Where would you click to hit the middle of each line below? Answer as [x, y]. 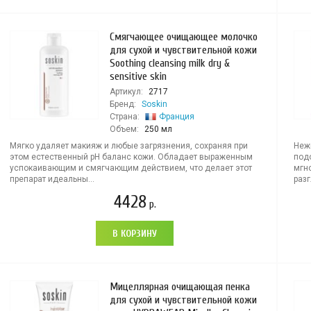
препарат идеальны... [52, 179]
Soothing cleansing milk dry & [169, 63]
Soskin [154, 104]
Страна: [124, 117]
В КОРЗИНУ [135, 234]
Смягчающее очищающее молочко [183, 37]
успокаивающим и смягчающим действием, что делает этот [131, 168]
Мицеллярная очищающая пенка [179, 287]
